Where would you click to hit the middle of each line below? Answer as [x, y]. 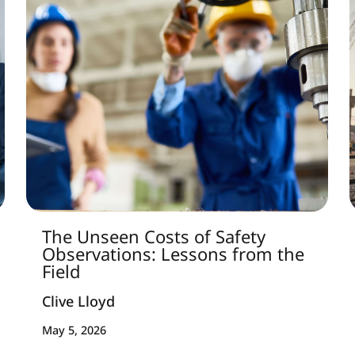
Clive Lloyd [78, 301]
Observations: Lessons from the [173, 254]
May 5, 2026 [74, 330]
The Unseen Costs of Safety [153, 236]
